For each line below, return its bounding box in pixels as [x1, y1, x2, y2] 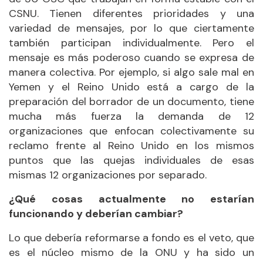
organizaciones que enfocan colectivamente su [9, 123, 254, 138]
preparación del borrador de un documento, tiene [9, 94, 254, 109]
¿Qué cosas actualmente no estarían [9, 191, 254, 206]
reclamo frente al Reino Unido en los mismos [9, 138, 254, 153]
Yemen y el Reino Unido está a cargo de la [9, 79, 254, 94]
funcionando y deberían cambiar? [9, 206, 183, 221]
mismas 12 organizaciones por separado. [9, 167, 207, 182]
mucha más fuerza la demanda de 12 [9, 109, 254, 123]
